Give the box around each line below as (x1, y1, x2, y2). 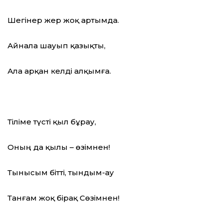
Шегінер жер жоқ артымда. (7, 15, 119, 25)
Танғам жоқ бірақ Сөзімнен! (7, 193, 119, 203)
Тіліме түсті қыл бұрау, (7, 117, 96, 127)
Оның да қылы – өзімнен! (7, 142, 110, 152)
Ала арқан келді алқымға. (7, 66, 111, 76)
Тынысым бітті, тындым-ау (7, 168, 114, 178)
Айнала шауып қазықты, (7, 41, 106, 51)
